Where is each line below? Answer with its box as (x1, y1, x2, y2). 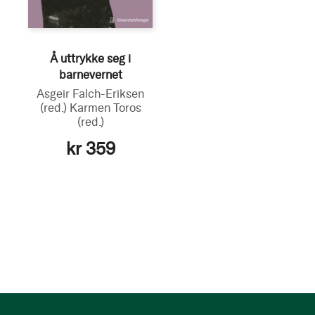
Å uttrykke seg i (50, 51, 131, 65)
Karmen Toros (69, 101, 141, 115)
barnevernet (58, 67, 122, 82)
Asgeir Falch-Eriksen (37, 86, 145, 101)
